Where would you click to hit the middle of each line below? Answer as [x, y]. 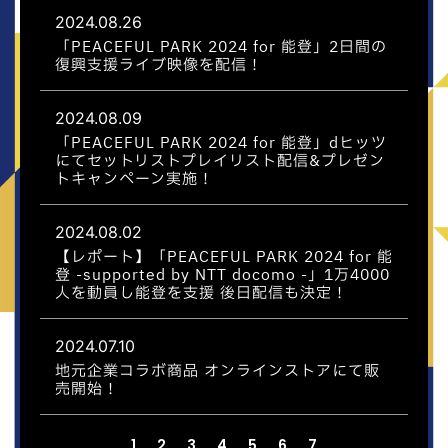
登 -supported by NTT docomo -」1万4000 [222, 275]
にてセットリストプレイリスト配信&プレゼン [220, 161]
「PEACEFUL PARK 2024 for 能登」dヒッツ [221, 143]
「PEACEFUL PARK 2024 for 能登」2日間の [221, 47]
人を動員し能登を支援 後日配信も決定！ [201, 293]
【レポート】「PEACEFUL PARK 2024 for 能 [224, 257]
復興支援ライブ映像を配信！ [159, 65]
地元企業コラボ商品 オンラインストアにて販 [217, 371]
